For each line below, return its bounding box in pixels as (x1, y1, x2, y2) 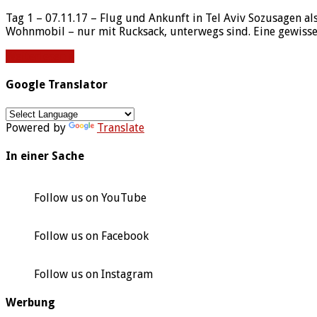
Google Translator (6, 78, 108, 92)
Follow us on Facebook (34, 229, 149, 243)
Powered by (6, 120, 69, 134)
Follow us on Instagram (34, 267, 153, 282)
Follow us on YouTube (34, 191, 146, 205)
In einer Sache (6, 149, 84, 163)
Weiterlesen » (6, 50, 74, 64)
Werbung (6, 296, 55, 310)
